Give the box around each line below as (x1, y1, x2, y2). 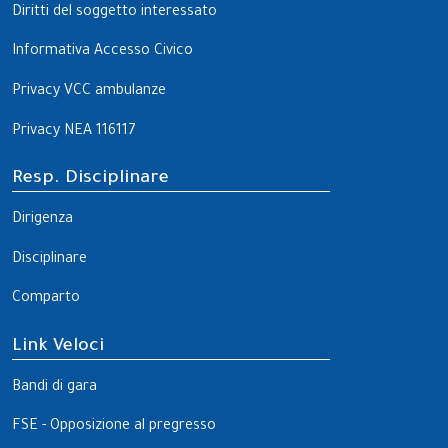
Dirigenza (12, 212, 73, 229)
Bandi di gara (12, 379, 97, 396)
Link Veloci (12, 337, 104, 358)
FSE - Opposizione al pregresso (12, 419, 216, 436)
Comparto (12, 291, 80, 308)
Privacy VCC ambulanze (12, 83, 166, 100)
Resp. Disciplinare (12, 169, 169, 190)
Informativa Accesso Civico (12, 44, 193, 61)
